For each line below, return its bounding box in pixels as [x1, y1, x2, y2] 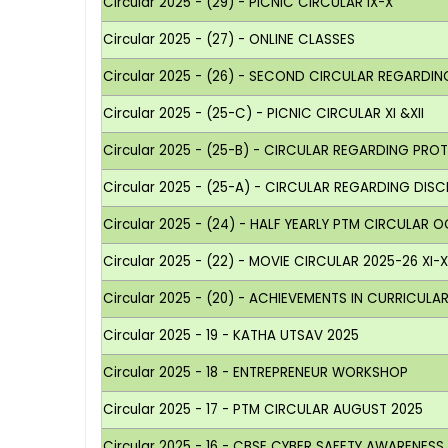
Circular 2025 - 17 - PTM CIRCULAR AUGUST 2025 [103, 399, 424, 419]
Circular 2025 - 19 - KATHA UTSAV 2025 [103, 325, 360, 345]
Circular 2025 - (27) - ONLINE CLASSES [103, 29, 356, 49]
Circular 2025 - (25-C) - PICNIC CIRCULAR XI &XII [103, 103, 425, 123]
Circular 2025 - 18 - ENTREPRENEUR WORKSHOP [103, 362, 409, 382]
